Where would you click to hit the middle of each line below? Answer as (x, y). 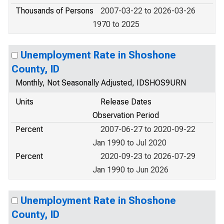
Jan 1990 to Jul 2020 (129, 143)
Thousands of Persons (54, 11)
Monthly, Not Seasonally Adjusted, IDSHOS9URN (101, 83)
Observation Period (126, 115)
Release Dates (126, 102)
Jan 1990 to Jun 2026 (130, 170)
